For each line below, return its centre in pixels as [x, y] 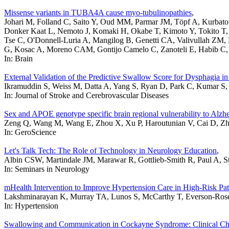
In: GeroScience [30, 132]
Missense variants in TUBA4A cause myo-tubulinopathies [98, 13]
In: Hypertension [31, 206]
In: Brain [18, 59]
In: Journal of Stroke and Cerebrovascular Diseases [86, 96]
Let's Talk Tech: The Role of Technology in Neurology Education [110, 151]
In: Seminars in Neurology [47, 169]
